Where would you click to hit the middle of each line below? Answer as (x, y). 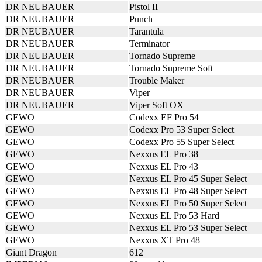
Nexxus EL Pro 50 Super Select (188, 203)
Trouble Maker (157, 80)
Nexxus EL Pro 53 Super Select (188, 228)
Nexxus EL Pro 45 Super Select (188, 179)
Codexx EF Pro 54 (164, 117)
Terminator (149, 44)
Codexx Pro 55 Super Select (182, 142)
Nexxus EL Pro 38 (164, 154)
